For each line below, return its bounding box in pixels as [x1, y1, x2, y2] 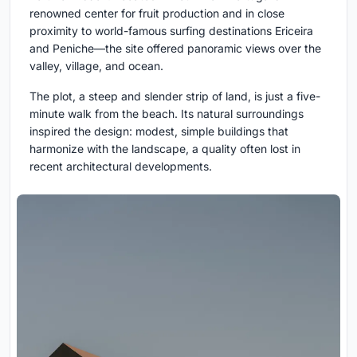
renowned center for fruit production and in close [29, 6, 284, 21]
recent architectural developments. [29, 159, 212, 174]
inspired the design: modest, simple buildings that [29, 124, 288, 139]
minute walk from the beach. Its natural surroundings [29, 107, 304, 121]
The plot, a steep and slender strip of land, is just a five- [29, 89, 320, 104]
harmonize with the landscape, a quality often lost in [29, 142, 300, 156]
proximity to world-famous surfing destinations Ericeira [29, 24, 313, 38]
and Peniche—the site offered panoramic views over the [29, 41, 321, 56]
